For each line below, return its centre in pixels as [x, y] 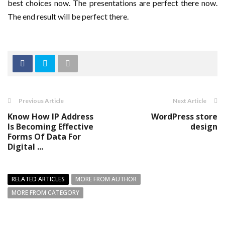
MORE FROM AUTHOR [106, 179]
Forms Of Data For [44, 137]
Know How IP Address [50, 117]
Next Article [190, 101]
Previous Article [41, 101]
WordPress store [184, 117]
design [204, 127]
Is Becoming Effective [50, 127]
